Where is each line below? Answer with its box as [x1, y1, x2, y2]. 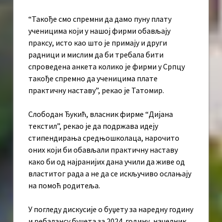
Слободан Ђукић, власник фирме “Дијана [28, 109, 173, 119]
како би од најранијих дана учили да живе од [28, 157, 185, 167]
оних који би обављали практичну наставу [28, 145, 178, 155]
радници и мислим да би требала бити [28, 50, 164, 60]
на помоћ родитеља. [28, 180, 100, 191]
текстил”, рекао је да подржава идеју [28, 121, 158, 131]
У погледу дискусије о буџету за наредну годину [28, 204, 193, 215]
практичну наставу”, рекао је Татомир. [28, 85, 164, 96]
